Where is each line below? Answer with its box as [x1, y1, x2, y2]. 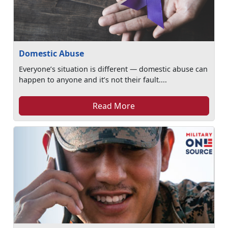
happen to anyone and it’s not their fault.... [19, 75, 167, 84]
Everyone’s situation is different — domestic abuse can [19, 64, 208, 74]
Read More [93, 100, 135, 111]
